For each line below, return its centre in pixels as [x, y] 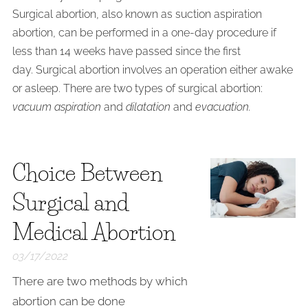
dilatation [150, 107]
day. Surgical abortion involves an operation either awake [153, 70]
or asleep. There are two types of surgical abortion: [137, 88]
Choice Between [87, 173]
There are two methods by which [100, 281]
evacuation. [222, 107]
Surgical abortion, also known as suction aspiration [137, 14]
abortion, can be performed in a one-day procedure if [144, 33]
